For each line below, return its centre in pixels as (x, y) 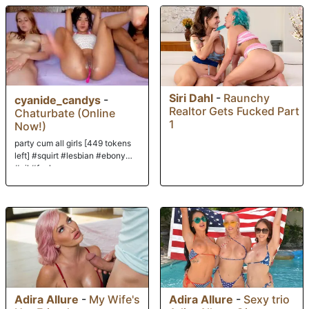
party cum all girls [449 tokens (73, 143)
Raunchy (247, 98)
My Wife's (114, 299)
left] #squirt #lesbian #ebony (70, 155)
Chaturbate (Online (65, 113)
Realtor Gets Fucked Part (234, 111)
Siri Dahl (191, 98)
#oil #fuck (34, 168)
